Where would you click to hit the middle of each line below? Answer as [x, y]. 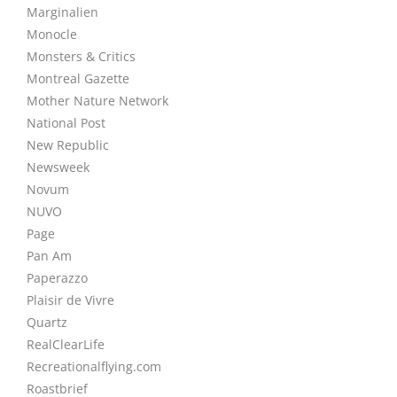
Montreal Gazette [78, 78]
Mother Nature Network [97, 101]
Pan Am [49, 256]
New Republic [68, 145]
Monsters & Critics [81, 56]
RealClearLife [66, 344]
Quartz [47, 322]
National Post [66, 123]
